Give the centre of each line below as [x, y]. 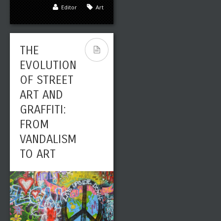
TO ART [38, 154]
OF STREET [47, 80]
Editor [69, 7]
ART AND [41, 95]
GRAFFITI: [43, 110]
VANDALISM [48, 139]
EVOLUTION [48, 65]
